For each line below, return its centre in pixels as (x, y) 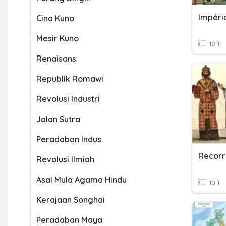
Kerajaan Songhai (71, 200)
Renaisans (56, 59)
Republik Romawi (70, 79)
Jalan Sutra (58, 119)
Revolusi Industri (68, 99)
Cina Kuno (55, 18)
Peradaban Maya (69, 220)
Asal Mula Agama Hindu (81, 180)
